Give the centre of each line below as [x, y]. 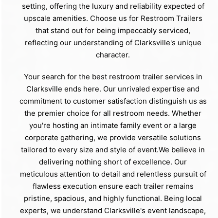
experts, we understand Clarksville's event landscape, [113, 211]
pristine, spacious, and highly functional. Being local [113, 199]
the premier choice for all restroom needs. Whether [113, 113]
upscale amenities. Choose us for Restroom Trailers [113, 18]
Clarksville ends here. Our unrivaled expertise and [113, 89]
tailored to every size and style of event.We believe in [113, 150]
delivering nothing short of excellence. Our [113, 162]
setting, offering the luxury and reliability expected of [113, 6]
